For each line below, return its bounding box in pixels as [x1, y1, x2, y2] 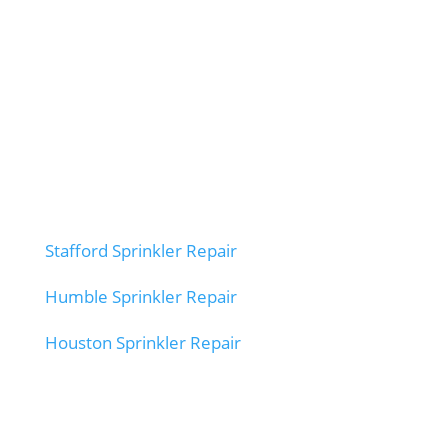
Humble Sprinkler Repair [44, 285, 237, 309]
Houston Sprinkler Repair [44, 331, 241, 355]
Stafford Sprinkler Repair [44, 239, 237, 263]
